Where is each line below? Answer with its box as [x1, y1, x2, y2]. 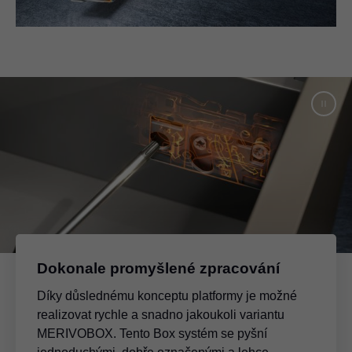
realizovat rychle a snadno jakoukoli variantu [37, 307, 284, 321]
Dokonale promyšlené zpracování [37, 259, 280, 277]
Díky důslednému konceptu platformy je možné [37, 288, 297, 302]
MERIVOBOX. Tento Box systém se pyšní [37, 326, 267, 340]
